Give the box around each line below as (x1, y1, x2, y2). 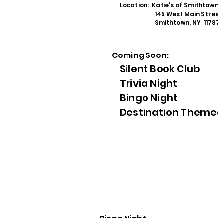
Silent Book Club (120, 62, 200, 75)
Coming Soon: (112, 50, 171, 61)
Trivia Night (120, 76, 178, 90)
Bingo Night (120, 91, 178, 105)
